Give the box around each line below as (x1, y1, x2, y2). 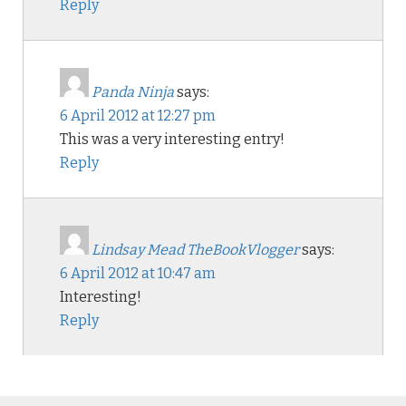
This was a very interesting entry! (60, 130, 285, 148)
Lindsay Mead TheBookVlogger (92, 241, 299, 258)
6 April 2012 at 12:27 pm (60, 107, 216, 124)
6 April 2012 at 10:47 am (60, 265, 216, 282)
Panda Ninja (92, 83, 174, 101)
